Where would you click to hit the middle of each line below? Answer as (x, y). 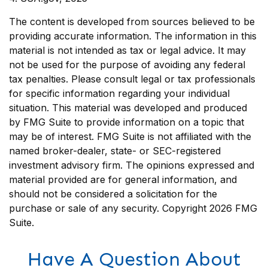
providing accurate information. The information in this (133, 36)
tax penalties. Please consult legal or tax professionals (132, 79)
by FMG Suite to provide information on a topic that (127, 122)
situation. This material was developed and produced (128, 108)
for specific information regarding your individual (119, 93)
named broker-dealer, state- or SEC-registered (115, 151)
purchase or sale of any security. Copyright (109, 208)
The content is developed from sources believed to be (132, 22)
